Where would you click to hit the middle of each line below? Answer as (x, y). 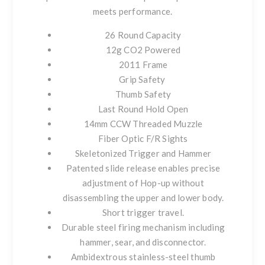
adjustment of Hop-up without (143, 183)
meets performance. (132, 12)
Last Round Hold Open (143, 109)
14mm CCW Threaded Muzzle (143, 124)
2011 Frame (143, 65)
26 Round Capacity (143, 35)
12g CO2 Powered (143, 50)
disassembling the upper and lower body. (143, 198)
